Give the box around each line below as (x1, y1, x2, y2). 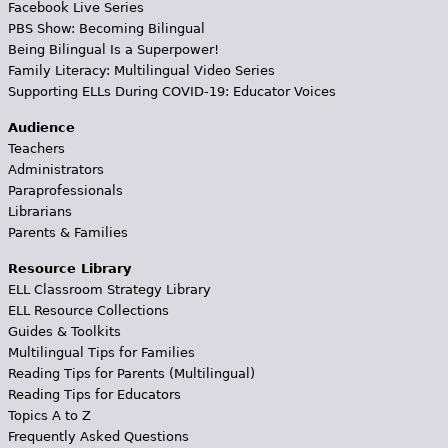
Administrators (7, 161, 104, 177)
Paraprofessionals (7, 182, 123, 198)
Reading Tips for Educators (7, 386, 181, 402)
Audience (7, 119, 75, 135)
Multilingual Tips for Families (7, 344, 195, 360)
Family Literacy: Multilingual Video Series (7, 62, 275, 78)
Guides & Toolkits (7, 323, 121, 339)
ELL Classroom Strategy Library (7, 281, 211, 297)
